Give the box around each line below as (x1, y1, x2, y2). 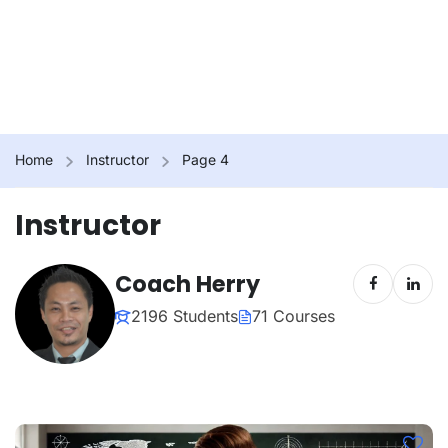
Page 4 (182, 151, 229, 168)
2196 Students (131, 306, 238, 326)
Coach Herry (115, 267, 260, 300)
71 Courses (252, 306, 335, 326)
